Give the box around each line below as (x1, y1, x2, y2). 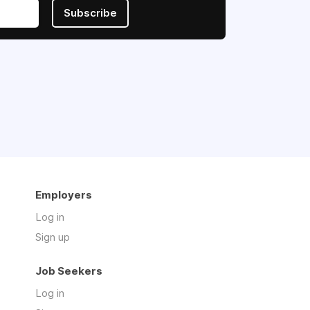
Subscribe (64, 6, 117, 20)
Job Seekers (35, 264, 102, 277)
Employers (35, 188, 92, 201)
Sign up (35, 230, 70, 244)
